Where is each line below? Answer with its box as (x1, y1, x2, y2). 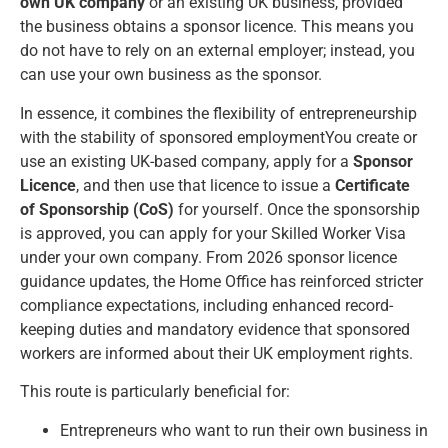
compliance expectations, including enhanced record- (20, 295, 393, 315)
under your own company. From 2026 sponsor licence (20, 247, 397, 267)
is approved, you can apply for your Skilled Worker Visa (20, 223, 406, 243)
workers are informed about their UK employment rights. (20, 343, 413, 363)
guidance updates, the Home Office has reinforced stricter (20, 271, 423, 291)
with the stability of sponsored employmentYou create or (20, 127, 417, 147)
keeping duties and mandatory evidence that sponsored (20, 319, 410, 339)
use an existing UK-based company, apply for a (20, 151, 353, 171)
